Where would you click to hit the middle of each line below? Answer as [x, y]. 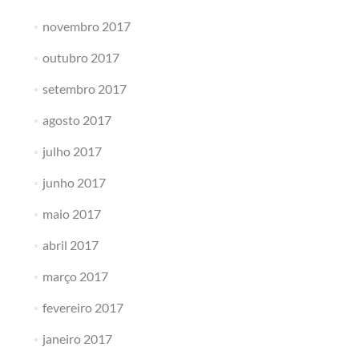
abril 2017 [70, 245]
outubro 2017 [81, 57]
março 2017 [75, 276]
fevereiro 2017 [83, 307]
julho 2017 [72, 151]
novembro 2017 [86, 26]
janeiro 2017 [77, 339]
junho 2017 [74, 182]
